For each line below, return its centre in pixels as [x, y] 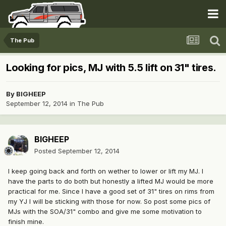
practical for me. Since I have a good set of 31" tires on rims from [111, 191]
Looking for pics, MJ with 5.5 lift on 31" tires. [111, 68]
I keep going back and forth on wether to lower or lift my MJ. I [106, 171]
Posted [46, 151]
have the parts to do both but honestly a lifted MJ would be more [111, 181]
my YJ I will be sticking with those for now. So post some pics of [109, 202]
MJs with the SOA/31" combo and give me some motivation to [105, 212]
